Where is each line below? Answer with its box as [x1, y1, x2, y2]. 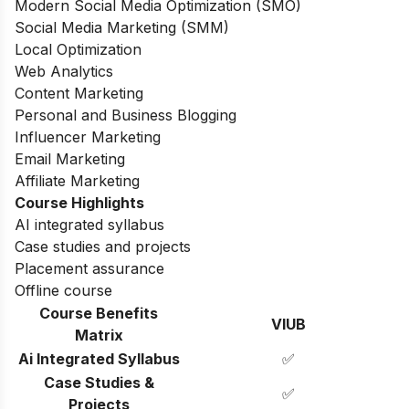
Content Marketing [15, 83, 143, 102]
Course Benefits [39, 303, 158, 322]
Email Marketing [15, 149, 125, 168]
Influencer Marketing [15, 127, 161, 146]
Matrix [74, 325, 123, 344]
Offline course [15, 280, 112, 299]
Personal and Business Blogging [15, 105, 236, 124]
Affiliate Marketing [15, 171, 140, 190]
